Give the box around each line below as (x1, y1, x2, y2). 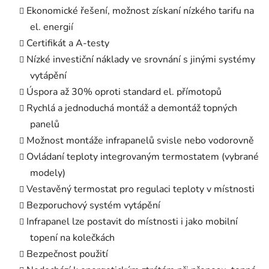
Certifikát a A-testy (26, 36, 109, 50)
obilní (214, 214, 238, 228)
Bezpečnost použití (26, 247, 108, 261)
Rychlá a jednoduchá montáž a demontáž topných (26, 101, 237, 115)
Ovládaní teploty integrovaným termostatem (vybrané (26, 150, 259, 163)
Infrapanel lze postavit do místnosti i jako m (26, 214, 214, 228)
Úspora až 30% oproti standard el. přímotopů (26, 85, 222, 98)
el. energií (30, 20, 73, 34)
